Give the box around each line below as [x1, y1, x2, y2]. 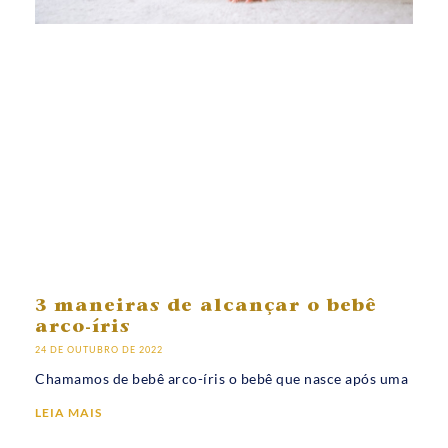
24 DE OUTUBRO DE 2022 [35, 344, 163, 356]
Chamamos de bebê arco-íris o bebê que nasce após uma [35, 370, 408, 388]
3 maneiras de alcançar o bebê [35, 298, 377, 317]
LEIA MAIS [35, 405, 102, 421]
